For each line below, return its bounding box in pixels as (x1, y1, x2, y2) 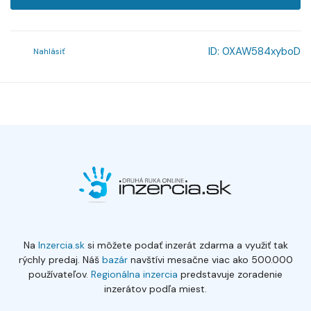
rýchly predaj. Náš (18, 253, 99, 266)
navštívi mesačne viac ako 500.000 (127, 253, 293, 266)
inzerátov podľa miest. (104, 283, 207, 295)
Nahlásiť (33, 46, 65, 58)
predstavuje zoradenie (178, 268, 283, 280)
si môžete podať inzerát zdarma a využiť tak (84, 239, 288, 251)
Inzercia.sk (37, 239, 85, 251)
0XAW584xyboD (222, 44, 301, 59)
